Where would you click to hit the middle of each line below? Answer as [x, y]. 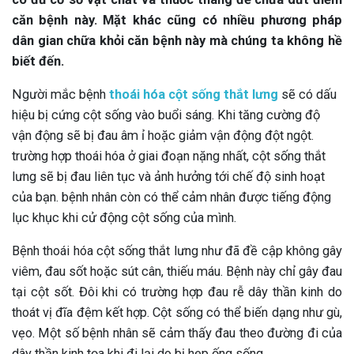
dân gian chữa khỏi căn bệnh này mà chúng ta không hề [177, 41]
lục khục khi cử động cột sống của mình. [124, 218]
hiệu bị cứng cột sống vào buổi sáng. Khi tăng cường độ [166, 115]
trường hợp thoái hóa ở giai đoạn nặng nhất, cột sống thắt [169, 156]
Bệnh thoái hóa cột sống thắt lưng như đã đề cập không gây [177, 251]
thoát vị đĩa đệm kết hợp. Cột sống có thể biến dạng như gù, [177, 313]
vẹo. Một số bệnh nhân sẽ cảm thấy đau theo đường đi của [177, 333]
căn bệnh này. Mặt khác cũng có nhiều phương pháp [177, 20]
